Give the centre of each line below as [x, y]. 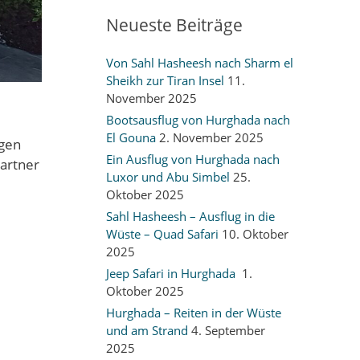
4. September [228, 330]
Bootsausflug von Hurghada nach [198, 120]
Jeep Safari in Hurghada [172, 273]
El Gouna [131, 137]
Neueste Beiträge [174, 25]
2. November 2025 [211, 137]
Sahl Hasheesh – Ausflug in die [190, 216]
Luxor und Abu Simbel [168, 177]
